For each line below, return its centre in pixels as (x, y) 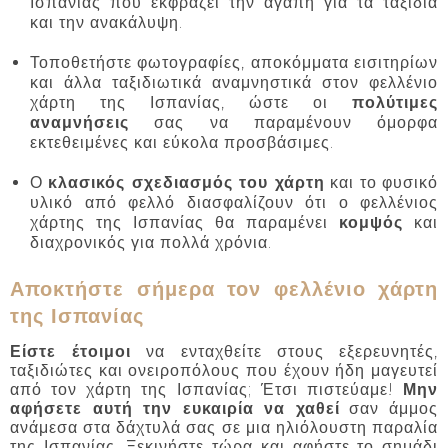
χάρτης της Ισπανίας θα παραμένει (184, 223)
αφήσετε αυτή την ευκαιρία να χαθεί (175, 408)
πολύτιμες (395, 103)
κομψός (371, 223)
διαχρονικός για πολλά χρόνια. (151, 243)
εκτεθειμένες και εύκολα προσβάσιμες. (182, 143)
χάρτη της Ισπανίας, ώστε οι (191, 103)
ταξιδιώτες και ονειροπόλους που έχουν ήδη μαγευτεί (224, 370)
